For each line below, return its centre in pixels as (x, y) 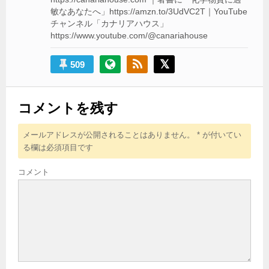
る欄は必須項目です (58, 148)
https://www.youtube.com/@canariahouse (129, 36)
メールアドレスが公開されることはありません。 (109, 135)
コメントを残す (68, 109)
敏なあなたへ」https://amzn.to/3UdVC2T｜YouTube (149, 12)
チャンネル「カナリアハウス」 (110, 24)
